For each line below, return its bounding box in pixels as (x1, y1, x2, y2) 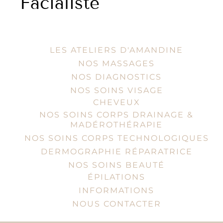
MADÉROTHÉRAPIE (70, 120, 163, 129)
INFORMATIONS (79, 186, 154, 195)
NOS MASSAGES (78, 59, 155, 68)
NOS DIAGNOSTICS (71, 72, 162, 82)
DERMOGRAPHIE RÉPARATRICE (40, 147, 193, 156)
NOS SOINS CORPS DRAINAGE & (39, 110, 194, 119)
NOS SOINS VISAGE (70, 86, 163, 95)
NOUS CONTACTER (72, 199, 161, 209)
